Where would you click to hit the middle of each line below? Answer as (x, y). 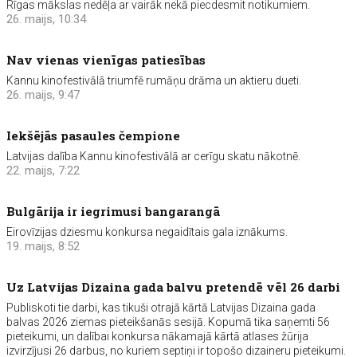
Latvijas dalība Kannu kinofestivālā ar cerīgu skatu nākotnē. (154, 156)
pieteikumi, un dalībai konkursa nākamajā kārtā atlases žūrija (158, 336)
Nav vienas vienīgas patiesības (106, 60)
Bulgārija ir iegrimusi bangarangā (114, 211)
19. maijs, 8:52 (43, 246)
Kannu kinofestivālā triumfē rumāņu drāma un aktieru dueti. (154, 80)
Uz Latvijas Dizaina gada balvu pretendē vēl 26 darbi (174, 287)
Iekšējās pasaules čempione (94, 135)
